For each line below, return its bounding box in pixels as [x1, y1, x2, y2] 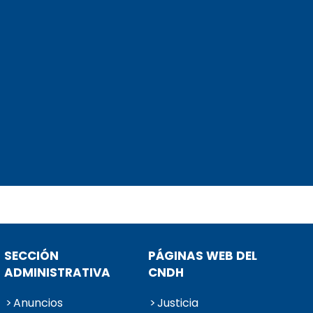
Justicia [156, 295, 198, 312]
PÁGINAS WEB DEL [147, 247, 257, 265]
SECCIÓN [4, 247, 59, 265]
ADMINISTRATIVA [4, 264, 111, 282]
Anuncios [13, 295, 64, 312]
